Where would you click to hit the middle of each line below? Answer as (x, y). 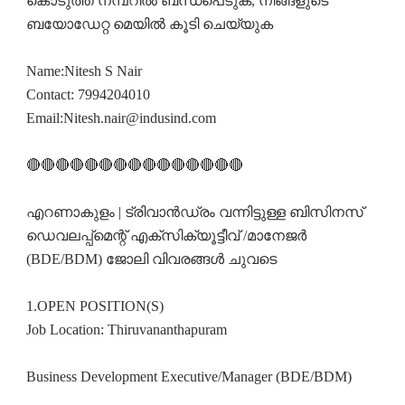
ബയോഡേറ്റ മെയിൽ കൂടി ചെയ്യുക (151, 24)
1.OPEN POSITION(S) (96, 306)
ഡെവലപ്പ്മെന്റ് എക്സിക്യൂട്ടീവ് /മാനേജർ (166, 236)
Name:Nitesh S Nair (85, 71)
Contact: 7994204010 (88, 95)
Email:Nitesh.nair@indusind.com (121, 118)
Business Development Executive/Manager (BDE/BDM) (188, 377)
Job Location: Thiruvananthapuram (126, 330)
